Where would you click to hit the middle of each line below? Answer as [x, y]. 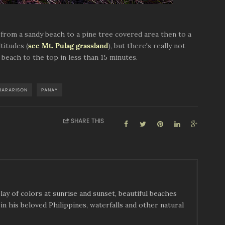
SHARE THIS [87, 121]
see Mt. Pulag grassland [68, 46]
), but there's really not [147, 46]
